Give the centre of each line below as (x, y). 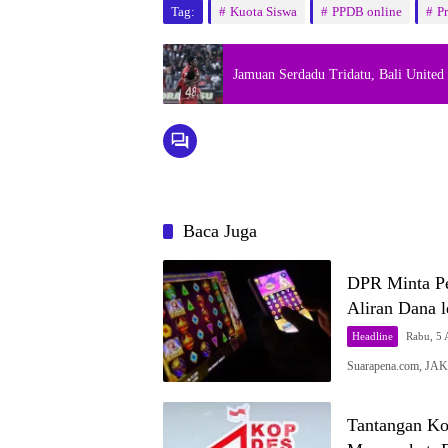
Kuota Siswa (263, 12)
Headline (372, 336)
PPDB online (367, 12)
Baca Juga (220, 231)
